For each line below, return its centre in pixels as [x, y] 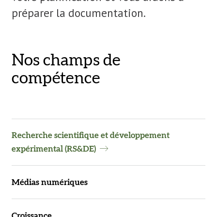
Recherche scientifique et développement [91, 135]
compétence [56, 78]
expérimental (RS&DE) [54, 149]
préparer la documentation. [79, 12]
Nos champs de [66, 60]
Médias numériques [50, 182]
